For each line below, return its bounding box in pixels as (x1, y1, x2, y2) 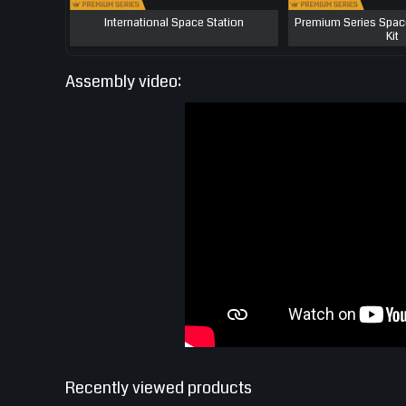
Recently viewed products (65, 376, 252, 400)
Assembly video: (65, 70, 181, 93)
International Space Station (103, 14, 244, 31)
